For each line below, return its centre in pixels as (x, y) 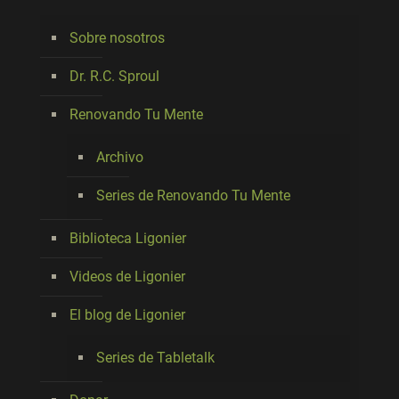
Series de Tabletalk (155, 358)
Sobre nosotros (117, 38)
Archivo (120, 157)
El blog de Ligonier (127, 315)
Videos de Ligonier (127, 277)
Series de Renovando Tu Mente (193, 195)
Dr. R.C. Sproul (114, 76)
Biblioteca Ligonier (128, 238)
